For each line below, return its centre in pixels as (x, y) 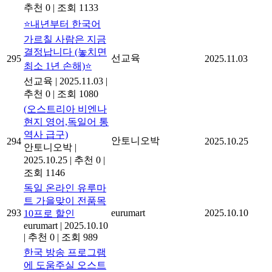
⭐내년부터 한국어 (62, 24)
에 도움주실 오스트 (65, 265)
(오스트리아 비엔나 (65, 109)
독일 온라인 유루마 (65, 188)
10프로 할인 (49, 213)
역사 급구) (46, 134)
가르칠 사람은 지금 (65, 39)
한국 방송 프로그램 (65, 252)
